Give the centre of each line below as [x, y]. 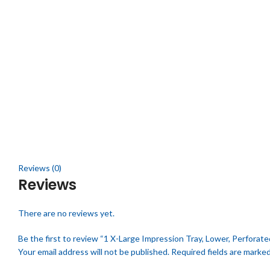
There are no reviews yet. [66, 213]
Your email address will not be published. [94, 252]
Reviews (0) [40, 168]
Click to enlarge [47, 141]
